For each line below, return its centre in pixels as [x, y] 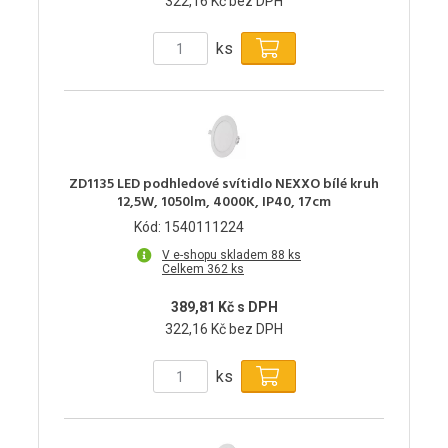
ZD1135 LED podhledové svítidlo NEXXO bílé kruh [224, 185]
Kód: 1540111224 [189, 227]
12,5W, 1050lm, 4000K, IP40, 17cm [224, 203]
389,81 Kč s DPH [224, 307]
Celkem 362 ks [203, 269]
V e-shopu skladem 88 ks [231, 255]
